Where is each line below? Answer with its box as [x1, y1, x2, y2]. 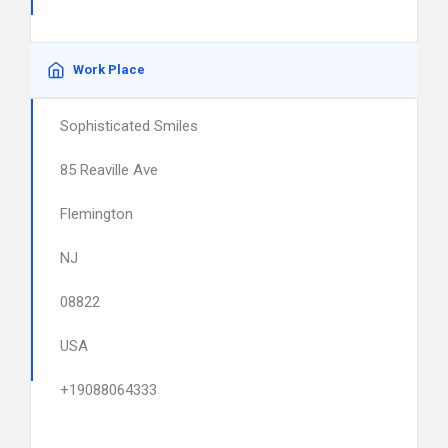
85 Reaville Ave [60, 161, 158, 179]
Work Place [73, 62, 145, 77]
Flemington [60, 205, 133, 223]
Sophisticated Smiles [60, 117, 198, 135]
